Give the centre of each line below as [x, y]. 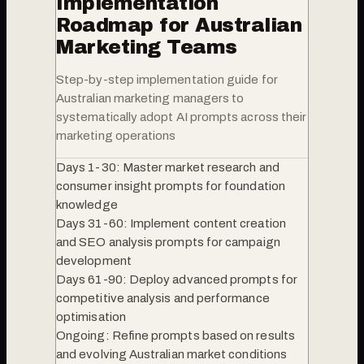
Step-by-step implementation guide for [167, 79]
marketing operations [116, 135]
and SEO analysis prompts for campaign [168, 242]
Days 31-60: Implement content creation [171, 223]
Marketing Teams [147, 47]
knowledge [87, 204]
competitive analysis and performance [163, 298]
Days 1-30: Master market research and [168, 167]
